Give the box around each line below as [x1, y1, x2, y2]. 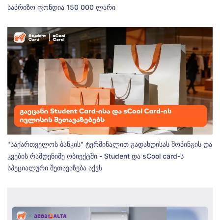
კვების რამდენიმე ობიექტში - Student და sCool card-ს [7, 152, 184, 161]
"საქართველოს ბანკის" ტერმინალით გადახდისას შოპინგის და [7, 140, 212, 149]
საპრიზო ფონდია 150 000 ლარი [7, 2, 115, 11]
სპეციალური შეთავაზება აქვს [7, 164, 102, 172]
